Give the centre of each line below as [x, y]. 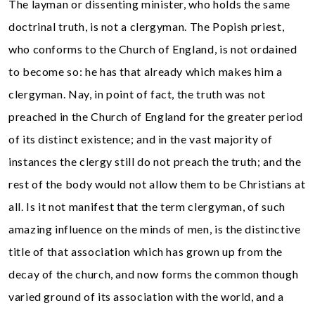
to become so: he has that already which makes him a [146, 71]
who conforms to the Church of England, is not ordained [153, 49]
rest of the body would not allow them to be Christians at [157, 184]
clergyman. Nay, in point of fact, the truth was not [137, 94]
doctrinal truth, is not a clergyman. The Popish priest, [147, 26]
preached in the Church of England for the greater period [156, 116]
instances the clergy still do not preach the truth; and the [155, 161]
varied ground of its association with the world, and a [146, 296]
